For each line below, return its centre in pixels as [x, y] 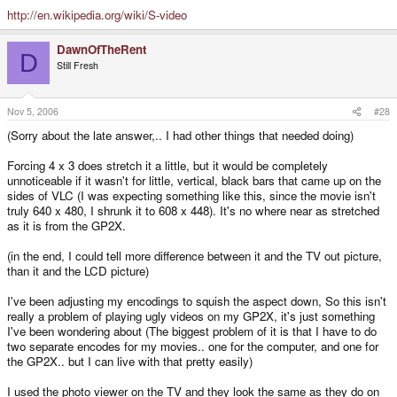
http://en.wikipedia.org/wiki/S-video [97, 15]
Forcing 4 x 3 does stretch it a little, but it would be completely [167, 166]
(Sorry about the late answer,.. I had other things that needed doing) [180, 136]
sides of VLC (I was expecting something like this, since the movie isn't [191, 196]
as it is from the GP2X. [66, 226]
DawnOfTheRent [101, 50]
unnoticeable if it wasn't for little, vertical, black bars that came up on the [194, 181]
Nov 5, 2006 [33, 112]
